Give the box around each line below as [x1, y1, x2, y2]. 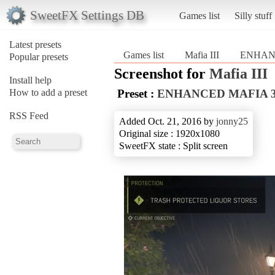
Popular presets [9, 51, 68, 62]
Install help [9, 74, 52, 85]
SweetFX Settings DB [29, 7, 144, 22]
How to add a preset [9, 87, 87, 98]
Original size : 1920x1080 [119, 128, 220, 139]
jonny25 [216, 115, 248, 126]
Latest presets [9, 39, 61, 50]
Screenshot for [114, 65, 209, 82]
